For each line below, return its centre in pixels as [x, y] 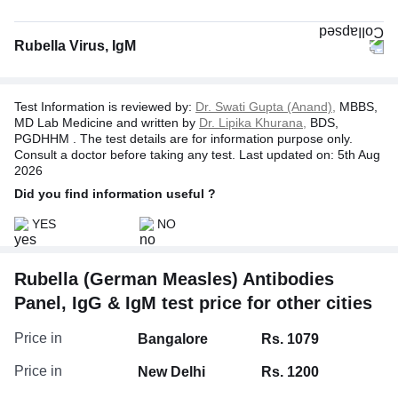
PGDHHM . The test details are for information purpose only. [183, 138]
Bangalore [173, 338]
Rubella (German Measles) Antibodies [174, 279]
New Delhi [171, 371]
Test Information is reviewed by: [105, 106]
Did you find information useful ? [115, 193]
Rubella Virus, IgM [75, 45]
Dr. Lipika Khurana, [253, 122]
